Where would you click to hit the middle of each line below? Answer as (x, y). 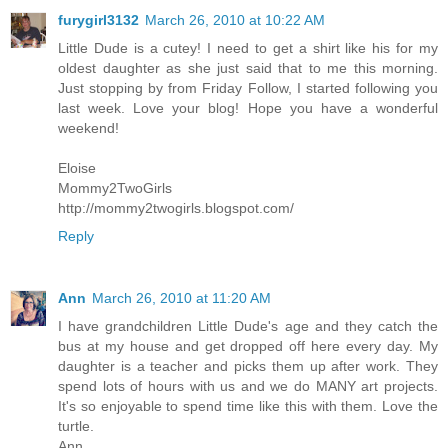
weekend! (88, 127)
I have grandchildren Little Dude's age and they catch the (248, 325)
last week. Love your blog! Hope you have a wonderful (248, 107)
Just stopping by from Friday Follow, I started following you (248, 87)
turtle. (76, 425)
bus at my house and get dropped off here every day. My (248, 345)
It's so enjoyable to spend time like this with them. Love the (248, 405)
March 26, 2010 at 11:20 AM (181, 297)
